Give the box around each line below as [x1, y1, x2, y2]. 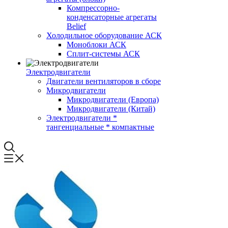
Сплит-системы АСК [67, 49, 140, 58]
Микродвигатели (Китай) [67, 104, 155, 113]
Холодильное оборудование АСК [46, 31, 162, 40]
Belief [67, 22, 86, 31]
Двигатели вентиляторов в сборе [46, 77, 161, 85]
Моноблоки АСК [67, 40, 126, 49]
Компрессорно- [67, 4, 120, 12]
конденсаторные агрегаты [67, 13, 157, 21]
